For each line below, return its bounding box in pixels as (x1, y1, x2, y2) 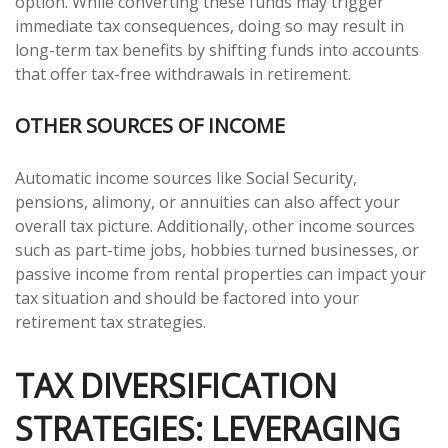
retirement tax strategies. (15, 310, 206, 333)
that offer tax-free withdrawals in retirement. (15, 62, 351, 85)
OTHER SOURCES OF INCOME (15, 112, 285, 140)
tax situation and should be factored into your (15, 286, 359, 309)
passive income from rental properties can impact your (15, 262, 426, 285)
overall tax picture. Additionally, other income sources (15, 214, 415, 237)
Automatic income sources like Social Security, (15, 166, 357, 189)
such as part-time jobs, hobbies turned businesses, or (15, 238, 419, 261)
